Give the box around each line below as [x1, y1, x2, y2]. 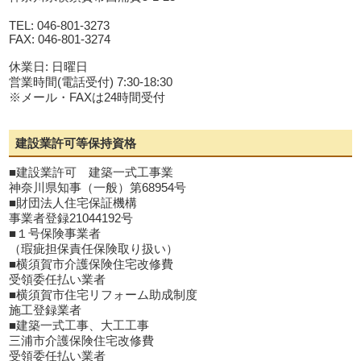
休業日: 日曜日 [9, 60, 89, 73]
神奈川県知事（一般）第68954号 [9, 180, 187, 194]
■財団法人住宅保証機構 [9, 196, 138, 210]
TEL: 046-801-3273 [9, 19, 110, 32]
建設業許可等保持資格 [15, 136, 137, 150]
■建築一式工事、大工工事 [9, 318, 150, 332]
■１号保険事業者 [9, 226, 102, 240]
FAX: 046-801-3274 [9, 32, 111, 46]
